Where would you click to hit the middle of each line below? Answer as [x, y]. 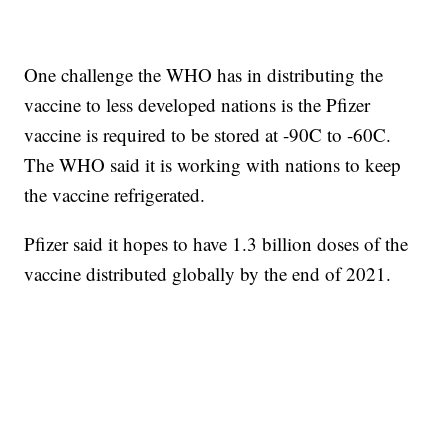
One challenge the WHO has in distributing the [204, 75]
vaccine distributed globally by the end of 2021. [208, 274]
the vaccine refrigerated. [115, 195]
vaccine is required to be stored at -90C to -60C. [208, 135]
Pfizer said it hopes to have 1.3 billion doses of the [216, 244]
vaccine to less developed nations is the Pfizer [197, 105]
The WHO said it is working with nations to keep [213, 165]
